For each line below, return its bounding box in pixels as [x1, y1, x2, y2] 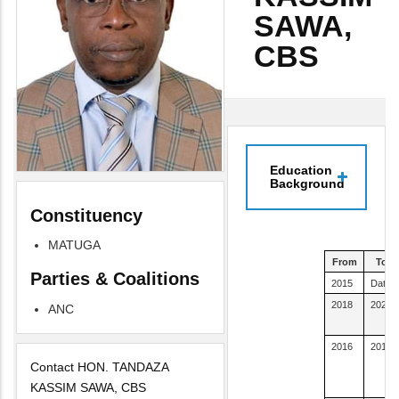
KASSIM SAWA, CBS [30, 379, 146, 395]
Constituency [30, 205, 142, 225]
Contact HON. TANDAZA [30, 359, 168, 374]
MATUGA [48, 238, 101, 253]
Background [270, 175, 345, 191]
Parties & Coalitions [30, 269, 199, 289]
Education [270, 162, 332, 177]
